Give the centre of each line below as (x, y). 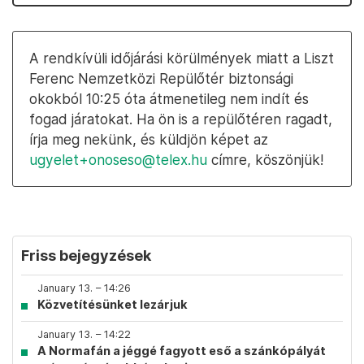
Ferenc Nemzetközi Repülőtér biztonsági (161, 78)
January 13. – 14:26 (84, 288)
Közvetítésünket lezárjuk (113, 304)
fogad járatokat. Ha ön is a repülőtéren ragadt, (181, 119)
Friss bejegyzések (86, 256)
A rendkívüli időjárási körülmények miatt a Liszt (182, 58)
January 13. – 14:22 (84, 334)
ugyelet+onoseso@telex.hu (118, 160)
